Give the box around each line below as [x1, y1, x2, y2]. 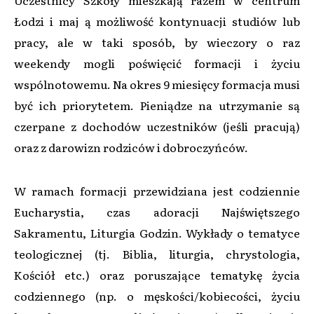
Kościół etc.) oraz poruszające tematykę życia [14, 266, 300, 283]
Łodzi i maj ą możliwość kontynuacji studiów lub [14, 12, 300, 29]
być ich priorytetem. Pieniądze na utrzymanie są [14, 96, 300, 114]
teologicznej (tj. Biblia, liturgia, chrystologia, [14, 245, 300, 262]
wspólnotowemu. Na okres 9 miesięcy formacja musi [14, 75, 300, 93]
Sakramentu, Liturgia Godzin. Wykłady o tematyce [14, 224, 300, 241]
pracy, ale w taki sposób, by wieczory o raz [14, 33, 300, 50]
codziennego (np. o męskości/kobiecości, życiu [14, 287, 300, 304]
